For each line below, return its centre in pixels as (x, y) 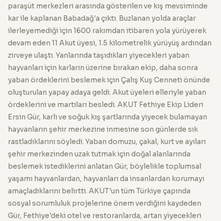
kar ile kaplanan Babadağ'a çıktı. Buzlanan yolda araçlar (102, 18)
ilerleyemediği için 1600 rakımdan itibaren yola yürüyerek (107, 30)
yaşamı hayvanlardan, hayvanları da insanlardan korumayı (106, 178)
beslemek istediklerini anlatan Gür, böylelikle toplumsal (105, 166)
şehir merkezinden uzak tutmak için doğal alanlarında (99, 154)
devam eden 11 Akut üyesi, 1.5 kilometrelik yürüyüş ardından (110, 43)
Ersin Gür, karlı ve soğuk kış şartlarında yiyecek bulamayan (108, 117)
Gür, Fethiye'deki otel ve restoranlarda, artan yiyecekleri (105, 215)
